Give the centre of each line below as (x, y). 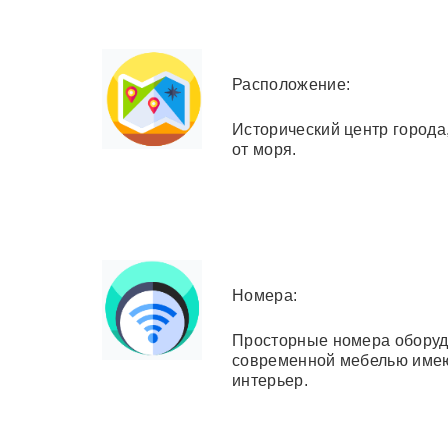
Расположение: (291, 84)
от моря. (264, 149)
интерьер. (270, 380)
